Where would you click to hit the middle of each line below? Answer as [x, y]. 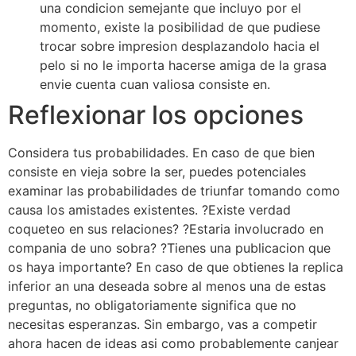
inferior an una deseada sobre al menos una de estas [167, 286]
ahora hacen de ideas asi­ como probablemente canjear [173, 343]
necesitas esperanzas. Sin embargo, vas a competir [163, 324]
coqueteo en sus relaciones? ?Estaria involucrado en [166, 228]
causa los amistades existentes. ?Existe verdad [149, 209]
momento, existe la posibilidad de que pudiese [180, 27]
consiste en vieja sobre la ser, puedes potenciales [157, 171]
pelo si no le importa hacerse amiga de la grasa [183, 65]
